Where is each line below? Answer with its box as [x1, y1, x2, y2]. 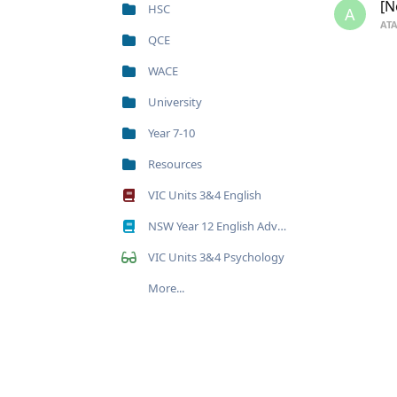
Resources [148, 156, 202, 172]
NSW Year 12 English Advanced [148, 218, 277, 234]
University [148, 94, 202, 110]
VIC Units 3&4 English [148, 187, 261, 203]
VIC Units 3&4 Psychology [148, 249, 284, 265]
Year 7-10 [148, 125, 195, 141]
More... [148, 280, 184, 296]
